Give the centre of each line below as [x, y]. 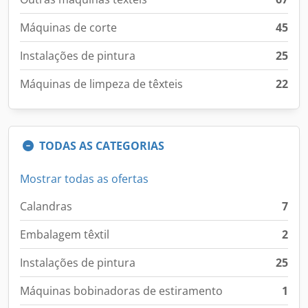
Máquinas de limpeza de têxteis [101, 84]
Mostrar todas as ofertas [84, 179]
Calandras [46, 206]
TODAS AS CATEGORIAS [102, 146]
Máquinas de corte [68, 27]
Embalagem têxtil [65, 234]
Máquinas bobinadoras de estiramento [121, 291]
